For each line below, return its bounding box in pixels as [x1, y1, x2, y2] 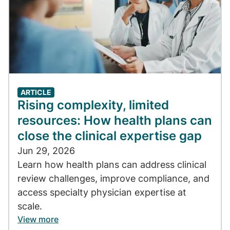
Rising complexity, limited [17, 97, 169, 112]
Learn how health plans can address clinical [17, 159, 206, 170]
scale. [17, 200, 42, 212]
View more [17, 214, 59, 224]
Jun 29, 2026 [17, 145, 75, 156]
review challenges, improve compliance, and [17, 172, 209, 184]
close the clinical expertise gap [17, 128, 202, 143]
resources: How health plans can [17, 112, 212, 128]
